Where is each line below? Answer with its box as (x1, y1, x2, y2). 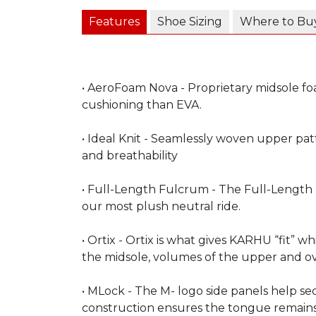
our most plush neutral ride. (82, 199, 241, 213)
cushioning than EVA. (82, 97, 202, 111)
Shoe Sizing (157, 14, 222, 28)
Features (89, 14, 140, 28)
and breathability (82, 148, 178, 162)
